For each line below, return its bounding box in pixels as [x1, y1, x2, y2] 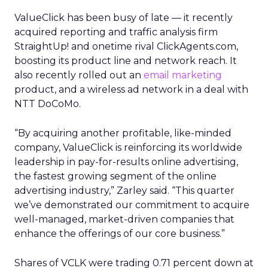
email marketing [144, 69, 222, 81]
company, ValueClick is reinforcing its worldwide [14, 142, 242, 153]
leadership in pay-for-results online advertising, [14, 156, 238, 167]
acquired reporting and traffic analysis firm [14, 26, 218, 38]
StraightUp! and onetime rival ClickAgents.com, [14, 41, 238, 52]
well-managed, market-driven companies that [14, 214, 234, 225]
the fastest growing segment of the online [14, 170, 217, 182]
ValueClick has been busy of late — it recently [14, 12, 233, 23]
